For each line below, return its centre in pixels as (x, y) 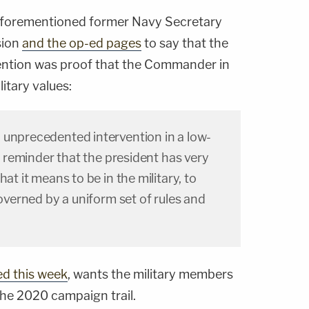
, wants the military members (150, 275)
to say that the (185, 43)
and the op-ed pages (82, 43)
